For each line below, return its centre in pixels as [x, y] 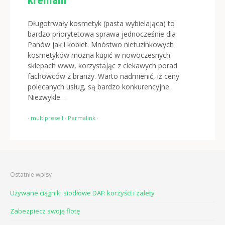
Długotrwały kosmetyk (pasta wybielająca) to [101, 23]
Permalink [82, 118]
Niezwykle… [47, 97]
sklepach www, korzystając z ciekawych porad [102, 66]
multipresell [47, 118]
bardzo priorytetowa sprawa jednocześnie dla [102, 34]
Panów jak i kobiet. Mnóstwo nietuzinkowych [101, 44]
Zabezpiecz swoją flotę [45, 211]
